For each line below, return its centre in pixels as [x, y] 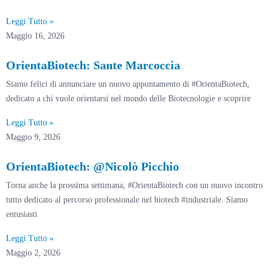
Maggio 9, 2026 [33, 137]
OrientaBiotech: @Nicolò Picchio [93, 166]
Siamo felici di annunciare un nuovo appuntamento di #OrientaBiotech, [128, 84]
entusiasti [22, 214]
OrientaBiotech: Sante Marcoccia [93, 65]
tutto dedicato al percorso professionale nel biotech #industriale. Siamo [127, 199]
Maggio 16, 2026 [35, 36]
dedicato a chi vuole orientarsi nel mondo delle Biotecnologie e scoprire [128, 98]
